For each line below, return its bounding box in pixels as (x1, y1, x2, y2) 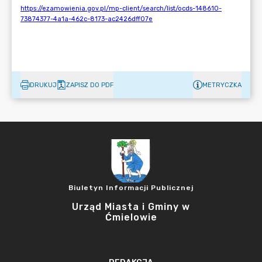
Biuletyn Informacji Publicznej (68, 184, 194, 192)
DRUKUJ (30, 81, 57, 89)
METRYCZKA (202, 81, 242, 89)
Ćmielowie (105, 212, 157, 223)
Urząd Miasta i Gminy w (72, 201, 190, 212)
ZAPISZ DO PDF (66, 81, 113, 89)
